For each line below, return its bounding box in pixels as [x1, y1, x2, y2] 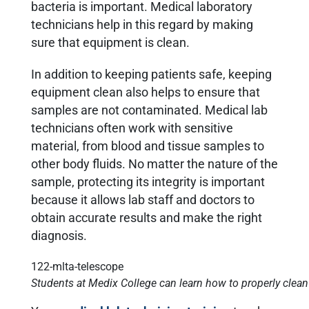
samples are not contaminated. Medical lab [31, 103, 268, 117]
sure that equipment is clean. [31, 35, 190, 50]
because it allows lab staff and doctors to [31, 192, 255, 207]
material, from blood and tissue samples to [31, 139, 264, 153]
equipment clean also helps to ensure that [31, 85, 260, 99]
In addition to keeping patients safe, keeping [31, 67, 272, 81]
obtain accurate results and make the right [31, 210, 262, 225]
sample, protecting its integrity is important [31, 175, 265, 189]
